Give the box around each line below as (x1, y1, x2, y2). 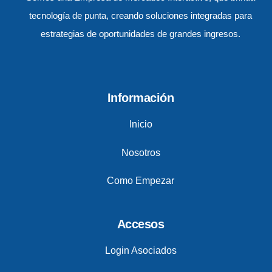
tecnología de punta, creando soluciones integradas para (29, 11, 252, 21)
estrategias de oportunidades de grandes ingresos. (41, 29, 240, 39)
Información (107, 91, 174, 105)
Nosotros (121, 147, 160, 158)
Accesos (117, 217, 165, 231)
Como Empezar (107, 175, 174, 186)
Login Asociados (104, 245, 177, 256)
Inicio (129, 119, 152, 130)
